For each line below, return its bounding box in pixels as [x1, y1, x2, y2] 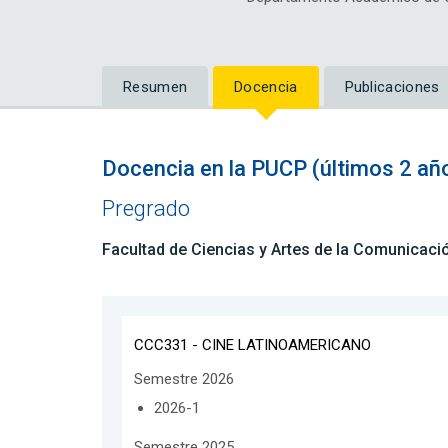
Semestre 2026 [134, 369, 234, 388]
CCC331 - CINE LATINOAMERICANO [134, 335, 371, 354]
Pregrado [102, 196, 190, 222]
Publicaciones [344, 78, 440, 97]
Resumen [123, 78, 188, 97]
